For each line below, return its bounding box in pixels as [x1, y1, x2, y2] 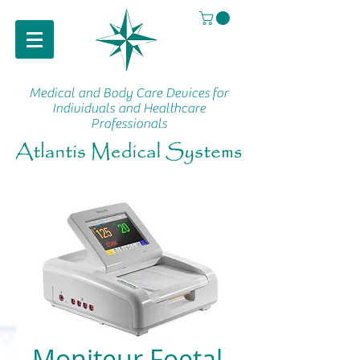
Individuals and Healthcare [51, 100, 206, 117]
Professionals [90, 116, 167, 133]
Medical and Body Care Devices [29, 85, 210, 102]
